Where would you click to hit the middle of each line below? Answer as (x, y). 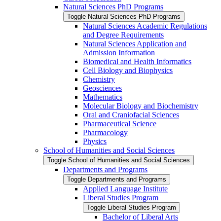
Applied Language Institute (125, 189)
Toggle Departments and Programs (117, 180)
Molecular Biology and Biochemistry (141, 106)
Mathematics (103, 97)
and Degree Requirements (123, 35)
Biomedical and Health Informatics (137, 62)
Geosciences (102, 88)
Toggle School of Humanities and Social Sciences (119, 160)
